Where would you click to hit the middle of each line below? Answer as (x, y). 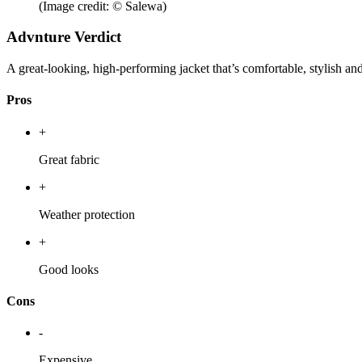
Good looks (69, 269)
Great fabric (69, 159)
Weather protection (87, 214)
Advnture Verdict (64, 37)
